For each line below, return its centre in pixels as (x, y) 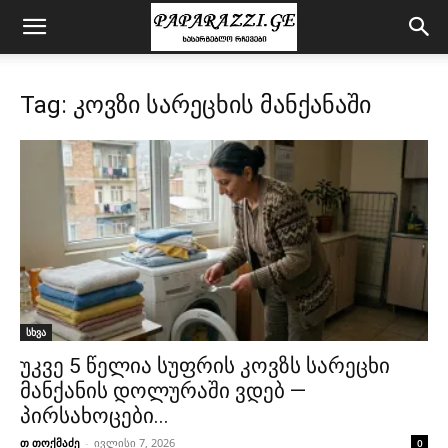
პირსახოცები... (94, 416)
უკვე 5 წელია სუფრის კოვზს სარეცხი (205, 366)
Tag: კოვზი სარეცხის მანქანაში (195, 105)
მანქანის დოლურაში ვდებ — (163, 391)
